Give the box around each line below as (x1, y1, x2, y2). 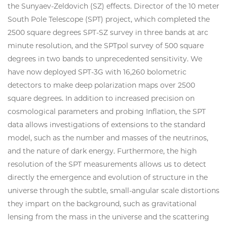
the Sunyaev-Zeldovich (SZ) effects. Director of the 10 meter (8, 1, 219, 11)
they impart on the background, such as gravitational (8, 199, 197, 208)
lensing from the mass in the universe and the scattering (8, 212, 209, 221)
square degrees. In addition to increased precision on (8, 93, 195, 103)
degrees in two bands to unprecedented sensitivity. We (8, 54, 202, 63)
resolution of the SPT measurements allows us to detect (8, 159, 206, 169)
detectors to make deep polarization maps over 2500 (8, 80, 195, 90)
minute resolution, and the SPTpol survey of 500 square (8, 41, 204, 50)
